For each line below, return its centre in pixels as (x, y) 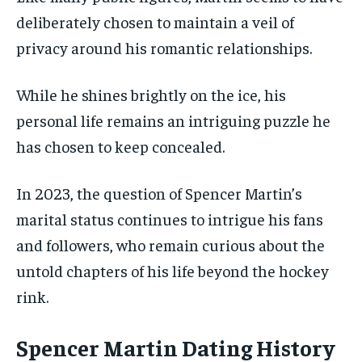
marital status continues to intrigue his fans (170, 218)
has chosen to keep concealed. (120, 145)
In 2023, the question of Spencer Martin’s (159, 192)
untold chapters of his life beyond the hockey (173, 270)
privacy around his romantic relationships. (164, 47)
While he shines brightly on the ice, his (151, 94)
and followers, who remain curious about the (170, 244)
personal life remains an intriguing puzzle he (173, 120)
